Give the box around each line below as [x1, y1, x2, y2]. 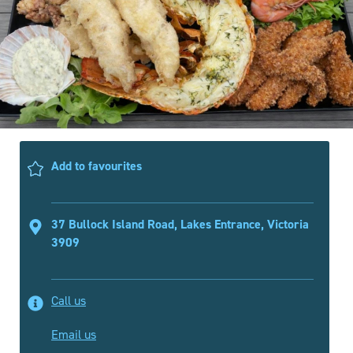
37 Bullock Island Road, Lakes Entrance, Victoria [51, 216, 309, 232]
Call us [51, 292, 86, 308]
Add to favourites [51, 158, 142, 174]
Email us [51, 326, 96, 342]
